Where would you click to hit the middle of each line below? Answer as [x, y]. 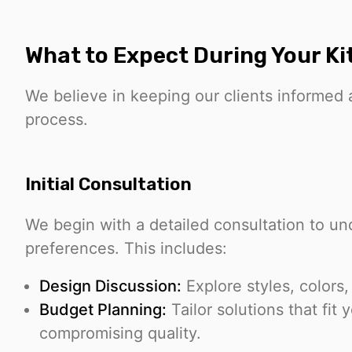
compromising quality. [120, 333]
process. [57, 120]
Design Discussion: [110, 286]
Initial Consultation [108, 184]
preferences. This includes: [126, 248]
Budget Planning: [103, 309]
